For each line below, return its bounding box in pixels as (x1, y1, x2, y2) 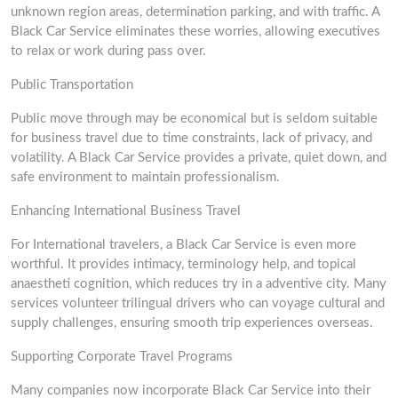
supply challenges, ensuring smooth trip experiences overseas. (11, 316, 373, 330)
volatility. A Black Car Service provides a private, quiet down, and (11, 151, 386, 164)
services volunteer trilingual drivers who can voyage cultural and (11, 297, 385, 310)
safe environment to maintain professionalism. (11, 171, 280, 184)
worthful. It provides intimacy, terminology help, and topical (11, 258, 356, 271)
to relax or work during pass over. (11, 44, 206, 58)
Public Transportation (11, 78, 133, 92)
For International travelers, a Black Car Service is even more (11, 238, 356, 251)
